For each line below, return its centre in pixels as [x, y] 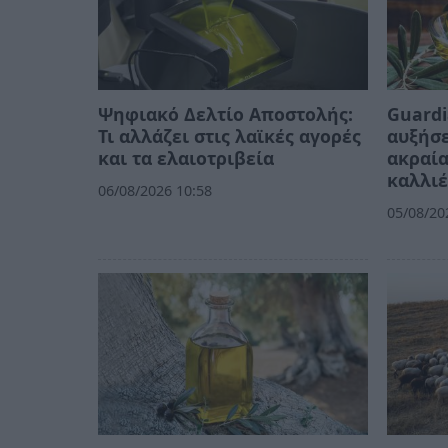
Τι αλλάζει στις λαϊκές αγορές [229, 136]
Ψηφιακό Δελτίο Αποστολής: [225, 114]
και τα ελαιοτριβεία [186, 158]
